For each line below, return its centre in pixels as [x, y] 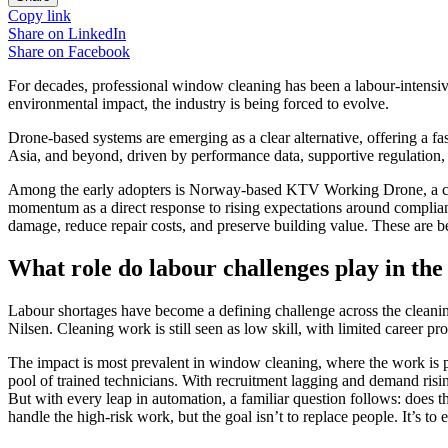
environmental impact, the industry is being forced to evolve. [198, 103]
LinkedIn [97, 33]
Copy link [39, 15]
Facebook [99, 51]
